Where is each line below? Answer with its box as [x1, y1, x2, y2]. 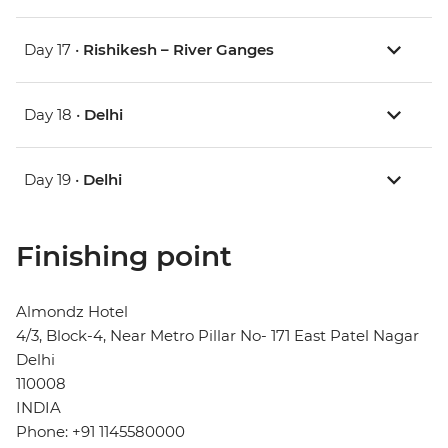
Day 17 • [24, 40, 83, 60]
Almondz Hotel [16, 302, 128, 322]
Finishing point [16, 239, 232, 274]
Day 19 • [24, 170, 83, 190]
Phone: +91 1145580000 [16, 422, 185, 442]
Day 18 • [24, 105, 84, 125]
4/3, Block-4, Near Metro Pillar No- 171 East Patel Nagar [16, 326, 419, 346]
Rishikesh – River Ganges [83, 40, 274, 60]
